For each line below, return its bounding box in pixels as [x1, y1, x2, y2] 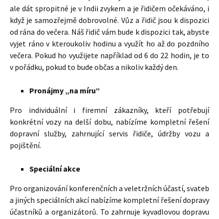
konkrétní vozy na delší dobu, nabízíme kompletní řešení [10, 117, 209, 127]
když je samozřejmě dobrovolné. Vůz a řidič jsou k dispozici [10, 15, 209, 25]
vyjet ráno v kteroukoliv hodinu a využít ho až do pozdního [10, 39, 209, 48]
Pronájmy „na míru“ [29, 86, 100, 95]
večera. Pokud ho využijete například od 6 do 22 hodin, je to [10, 50, 209, 60]
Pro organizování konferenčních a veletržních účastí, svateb [10, 183, 209, 193]
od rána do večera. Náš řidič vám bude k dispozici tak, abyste [10, 27, 209, 37]
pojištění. [10, 140, 41, 150]
